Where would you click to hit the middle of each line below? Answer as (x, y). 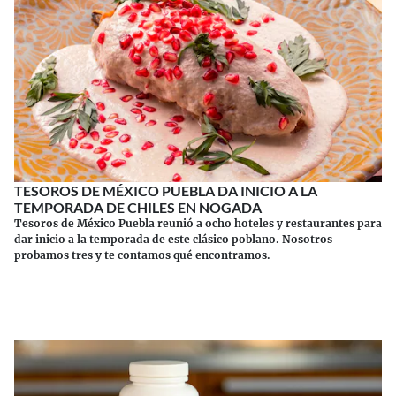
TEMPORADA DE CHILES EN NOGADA (138, 207)
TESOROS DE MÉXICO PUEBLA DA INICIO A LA (166, 190)
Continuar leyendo (198, 280)
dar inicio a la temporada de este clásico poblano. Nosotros (173, 239)
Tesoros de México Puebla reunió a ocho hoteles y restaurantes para (198, 223)
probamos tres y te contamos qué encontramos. (142, 255)
